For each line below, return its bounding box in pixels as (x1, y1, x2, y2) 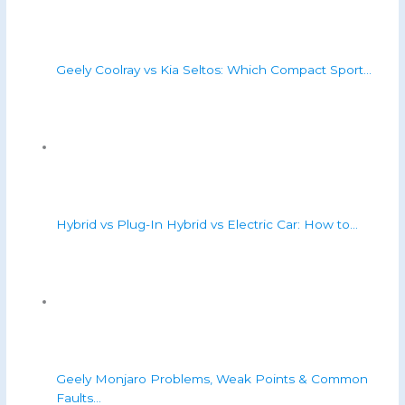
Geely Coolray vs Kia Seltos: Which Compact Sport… (56, 62, 372, 78)
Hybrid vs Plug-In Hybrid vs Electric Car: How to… (56, 217, 359, 232)
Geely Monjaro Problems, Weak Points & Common (56, 372, 369, 387)
